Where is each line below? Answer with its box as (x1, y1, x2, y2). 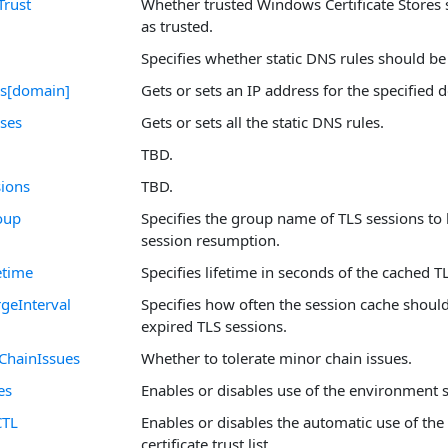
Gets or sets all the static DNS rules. (141, 112, 384, 132)
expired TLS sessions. (141, 316, 287, 336)
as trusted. (141, 16, 213, 36)
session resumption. (141, 230, 280, 250)
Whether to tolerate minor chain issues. (141, 348, 412, 368)
